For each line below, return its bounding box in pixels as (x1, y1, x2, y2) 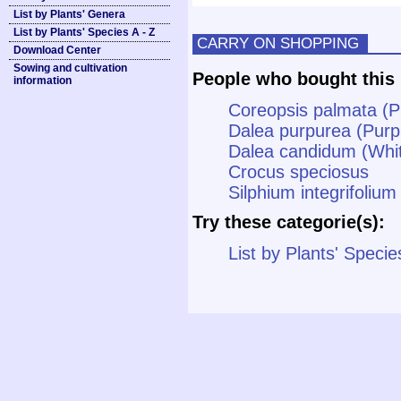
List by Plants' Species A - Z (13, 26, 155, 38)
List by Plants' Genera (13, 8, 125, 21)
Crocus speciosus (228, 162, 369, 183)
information (13, 74, 72, 87)
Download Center (13, 44, 101, 56)
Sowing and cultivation (13, 62, 127, 74)
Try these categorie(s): (192, 212, 385, 233)
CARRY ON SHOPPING (197, 34, 359, 52)
